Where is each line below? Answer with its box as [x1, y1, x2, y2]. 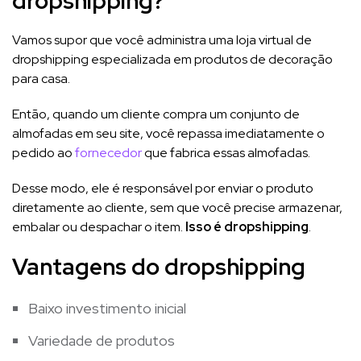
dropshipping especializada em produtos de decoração [12, 50, 333, 68]
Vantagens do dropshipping [12, 251, 305, 282]
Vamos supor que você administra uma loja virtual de [12, 31, 312, 48]
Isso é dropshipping [185, 218, 309, 235]
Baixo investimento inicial [28, 298, 186, 317]
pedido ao [12, 143, 75, 161]
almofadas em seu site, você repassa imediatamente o [12, 124, 325, 142]
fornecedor [75, 143, 142, 161]
